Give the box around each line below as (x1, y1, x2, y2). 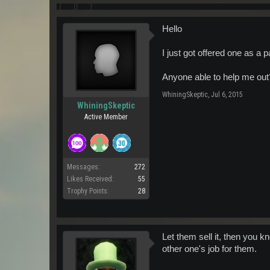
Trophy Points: (67, 187, 109, 195)
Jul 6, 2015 (211, 90, 243, 99)
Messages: (67, 163, 100, 171)
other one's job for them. (162, 244, 257, 254)
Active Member (84, 113, 128, 121)
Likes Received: (67, 175, 114, 183)
